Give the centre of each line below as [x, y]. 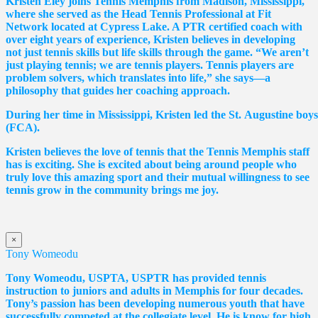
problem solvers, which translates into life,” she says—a [138, 77]
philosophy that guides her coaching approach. [118, 90]
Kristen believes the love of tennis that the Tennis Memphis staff [158, 151]
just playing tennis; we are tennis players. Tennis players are [150, 65]
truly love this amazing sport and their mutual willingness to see [158, 177]
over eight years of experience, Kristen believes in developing [150, 39]
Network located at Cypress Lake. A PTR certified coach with [154, 26]
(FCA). [23, 127]
